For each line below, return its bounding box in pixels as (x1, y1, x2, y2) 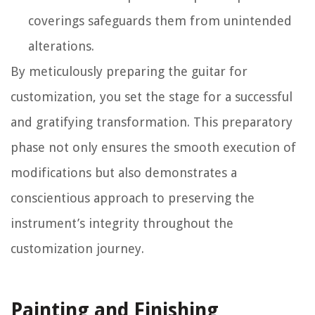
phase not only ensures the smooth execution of (11, 140, 296, 155)
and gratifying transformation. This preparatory (11, 115, 292, 130)
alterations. (28, 39, 94, 54)
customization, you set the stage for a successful (11, 89, 292, 105)
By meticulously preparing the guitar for (11, 64, 247, 79)
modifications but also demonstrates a (11, 165, 237, 181)
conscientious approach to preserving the (11, 191, 255, 206)
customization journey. (11, 241, 144, 257)
